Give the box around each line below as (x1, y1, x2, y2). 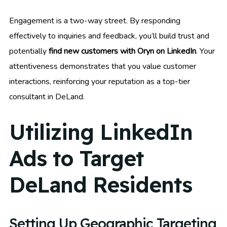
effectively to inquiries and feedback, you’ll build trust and (9, 30, 209, 42)
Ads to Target (9, 145, 143, 172)
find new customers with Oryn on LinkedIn (49, 45, 196, 57)
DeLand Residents (9, 171, 192, 199)
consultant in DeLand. (9, 91, 85, 102)
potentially (9, 45, 49, 57)
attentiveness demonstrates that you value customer (9, 60, 196, 72)
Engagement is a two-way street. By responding (9, 15, 180, 26)
